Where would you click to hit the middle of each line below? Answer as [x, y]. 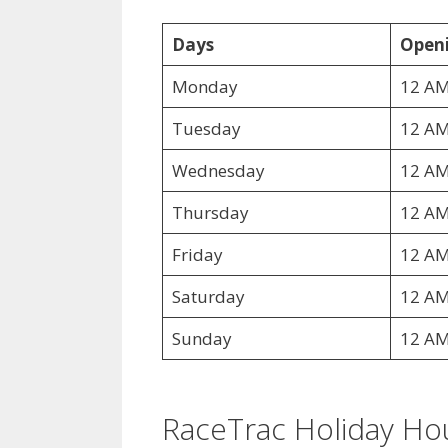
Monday [204, 86]
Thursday [210, 212]
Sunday [201, 338]
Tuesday [206, 128]
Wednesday [218, 170]
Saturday [208, 296]
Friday [197, 254]
